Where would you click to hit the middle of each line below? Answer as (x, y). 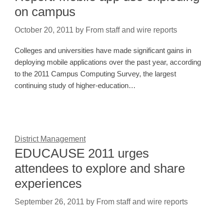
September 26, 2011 (49, 201)
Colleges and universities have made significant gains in (103, 50)
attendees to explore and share (100, 168)
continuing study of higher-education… (75, 85)
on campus (45, 11)
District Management (50, 139)
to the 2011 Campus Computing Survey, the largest (95, 73)
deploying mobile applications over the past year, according (108, 62)
